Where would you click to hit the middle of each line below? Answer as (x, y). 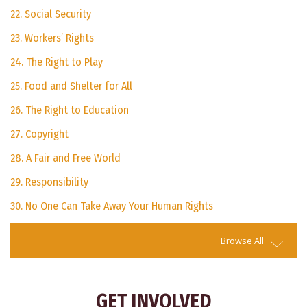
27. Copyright (39, 134)
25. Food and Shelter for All (71, 86)
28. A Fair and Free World (65, 158)
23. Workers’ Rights (52, 38)
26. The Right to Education (70, 110)
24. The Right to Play (57, 62)
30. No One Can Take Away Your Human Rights (112, 206)
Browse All (242, 241)
